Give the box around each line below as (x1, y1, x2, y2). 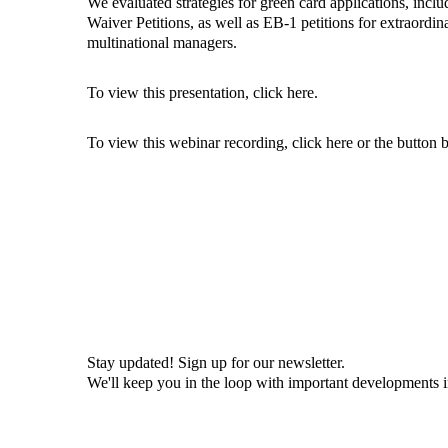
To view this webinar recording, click (87, 134, 326, 151)
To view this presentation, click (87, 84, 287, 101)
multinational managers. (87, 34, 237, 51)
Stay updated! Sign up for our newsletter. (87, 354, 345, 371)
